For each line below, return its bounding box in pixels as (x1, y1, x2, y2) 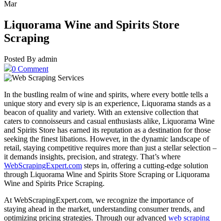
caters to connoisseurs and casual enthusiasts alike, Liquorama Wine (4, 116, 215, 125)
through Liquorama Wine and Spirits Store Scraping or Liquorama (4, 170, 210, 179)
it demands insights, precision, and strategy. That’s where (4, 152, 181, 161)
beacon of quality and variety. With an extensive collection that (4, 108, 198, 116)
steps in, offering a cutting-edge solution (82, 161, 208, 170)
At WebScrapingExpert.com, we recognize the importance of (4, 195, 193, 204)
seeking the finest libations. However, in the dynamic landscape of (4, 134, 209, 143)
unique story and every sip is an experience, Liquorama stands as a (4, 99, 211, 108)
